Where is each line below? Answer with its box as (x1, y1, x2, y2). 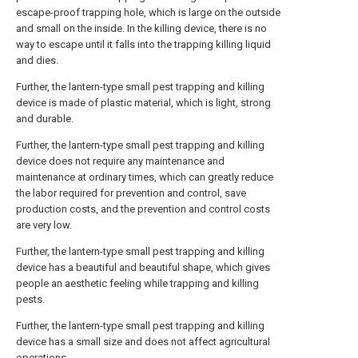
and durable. (16, 113, 74, 125)
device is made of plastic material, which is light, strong (16, 97, 271, 109)
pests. (16, 293, 45, 305)
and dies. (16, 54, 58, 66)
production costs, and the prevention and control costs (16, 203, 270, 215)
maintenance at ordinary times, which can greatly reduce (16, 171, 273, 183)
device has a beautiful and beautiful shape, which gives (16, 261, 270, 273)
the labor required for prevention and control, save (16, 187, 246, 199)
